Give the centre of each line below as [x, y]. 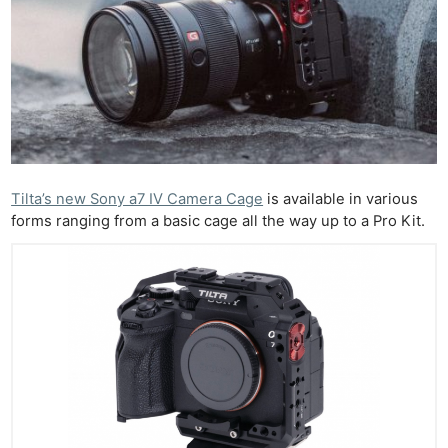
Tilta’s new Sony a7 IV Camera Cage [137, 199]
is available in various [341, 199]
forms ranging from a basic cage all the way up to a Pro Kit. [218, 221]
